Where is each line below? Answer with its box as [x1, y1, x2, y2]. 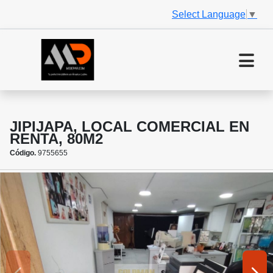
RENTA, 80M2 [10, 130, 103, 147]
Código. [10, 149, 36, 158]
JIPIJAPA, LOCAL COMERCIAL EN [10, 118, 249, 135]
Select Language [172, 9, 246, 19]
